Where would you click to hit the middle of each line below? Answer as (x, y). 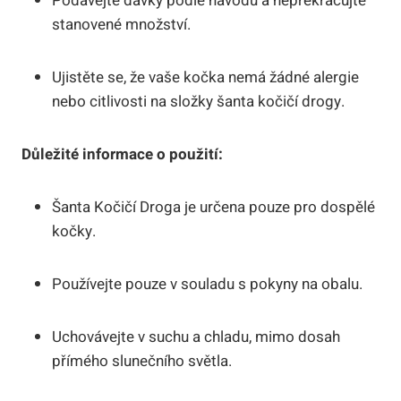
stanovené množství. (121, 24)
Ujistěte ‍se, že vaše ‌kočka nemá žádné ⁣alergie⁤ (205, 77)
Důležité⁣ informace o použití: (122, 154)
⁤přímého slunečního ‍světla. (142, 361)
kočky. (74, 231)
